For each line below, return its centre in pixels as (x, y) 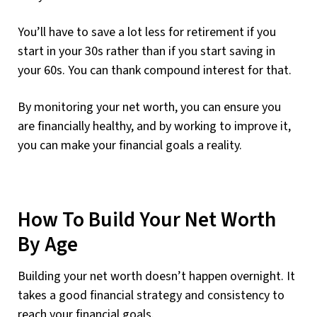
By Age (48, 245)
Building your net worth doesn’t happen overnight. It (156, 276)
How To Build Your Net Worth (147, 220)
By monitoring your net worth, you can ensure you (149, 108)
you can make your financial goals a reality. (130, 146)
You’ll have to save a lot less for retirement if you (147, 33)
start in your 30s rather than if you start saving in (146, 52)
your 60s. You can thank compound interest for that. (155, 71)
